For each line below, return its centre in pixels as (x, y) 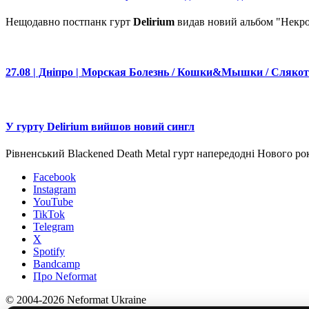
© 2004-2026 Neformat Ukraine (76, 300)
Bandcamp (57, 264)
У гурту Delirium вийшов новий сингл (100, 126)
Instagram (54, 189)
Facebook (54, 177)
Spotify (49, 251)
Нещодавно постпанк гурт (69, 21)
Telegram (53, 227)
